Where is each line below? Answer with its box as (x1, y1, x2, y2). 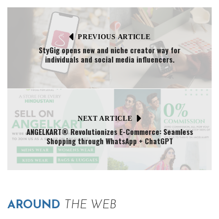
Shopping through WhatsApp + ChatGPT (46, 135, 173, 146)
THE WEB (64, 199, 116, 211)
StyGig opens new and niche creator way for (39, 44, 180, 55)
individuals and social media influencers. (44, 54, 175, 65)
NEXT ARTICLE (77, 114, 132, 122)
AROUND (7, 199, 64, 211)
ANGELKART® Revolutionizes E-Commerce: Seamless (26, 126, 193, 137)
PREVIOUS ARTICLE (78, 33, 151, 41)
